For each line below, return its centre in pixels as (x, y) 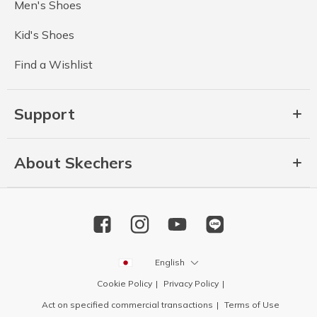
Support (45, 114)
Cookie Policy (124, 284)
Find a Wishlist (53, 65)
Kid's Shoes (44, 35)
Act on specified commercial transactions (127, 305)
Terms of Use (252, 305)
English (170, 262)
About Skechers (73, 163)
